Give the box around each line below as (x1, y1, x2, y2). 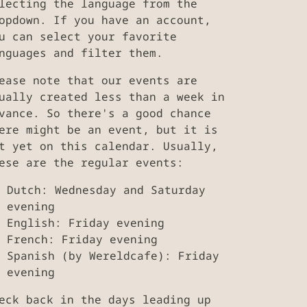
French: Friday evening (7, 232, 158, 247)
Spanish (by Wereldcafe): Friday (7, 248, 219, 264)
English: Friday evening (7, 215, 164, 231)
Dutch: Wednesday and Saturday (7, 182, 206, 198)
